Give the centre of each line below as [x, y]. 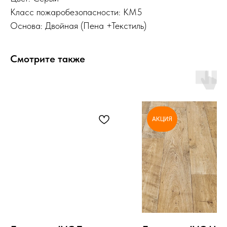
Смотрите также [48, 59]
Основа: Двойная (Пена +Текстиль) [78, 25]
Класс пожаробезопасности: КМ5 [76, 12]
